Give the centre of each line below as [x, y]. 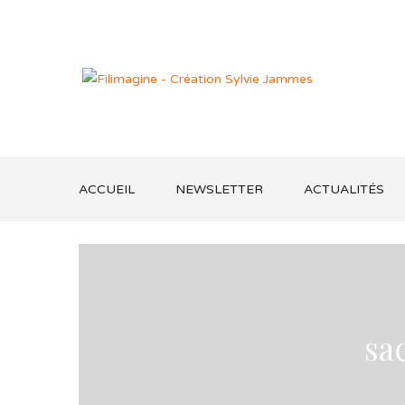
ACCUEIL [107, 189]
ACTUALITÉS [344, 189]
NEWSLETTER [219, 189]
